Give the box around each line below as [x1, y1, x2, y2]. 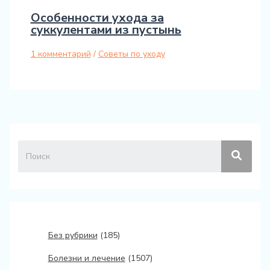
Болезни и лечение [48, 252, 125, 264]
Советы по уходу [98, 48, 165, 60]
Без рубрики [48, 229, 98, 241]
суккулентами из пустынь [30, 21, 181, 38]
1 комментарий [30, 48, 91, 60]
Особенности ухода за [30, 9, 164, 26]
